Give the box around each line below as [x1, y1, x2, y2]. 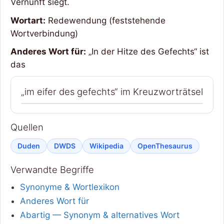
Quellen [10, 121, 43, 133]
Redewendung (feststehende [45, 15, 165, 25]
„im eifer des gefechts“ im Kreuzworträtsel [21, 85, 203, 97]
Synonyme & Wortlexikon [19, 181, 119, 192]
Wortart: [10, 15, 45, 25]
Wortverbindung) [10, 28, 78, 38]
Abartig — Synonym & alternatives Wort [19, 209, 179, 220]
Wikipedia [89, 141, 123, 150]
